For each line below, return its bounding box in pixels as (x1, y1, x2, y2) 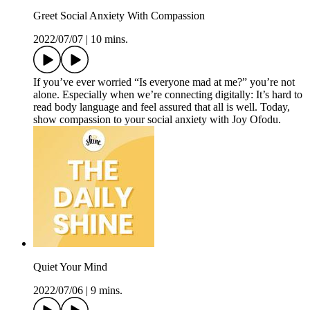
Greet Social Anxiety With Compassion (33, 10, 205, 22)
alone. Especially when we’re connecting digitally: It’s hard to (33, 89, 302, 101)
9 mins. (91, 284, 122, 297)
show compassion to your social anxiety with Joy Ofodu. (33, 113, 281, 126)
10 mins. (91, 33, 128, 46)
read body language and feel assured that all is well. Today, (33, 101, 290, 113)
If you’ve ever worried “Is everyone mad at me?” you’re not (33, 76, 295, 89)
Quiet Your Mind (33, 261, 107, 273)
